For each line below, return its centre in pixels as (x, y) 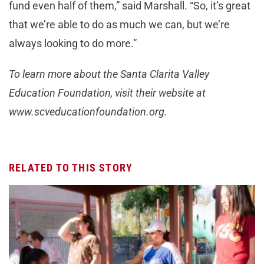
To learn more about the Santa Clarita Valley (109, 74)
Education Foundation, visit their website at (107, 93)
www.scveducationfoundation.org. (88, 111)
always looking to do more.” (73, 43)
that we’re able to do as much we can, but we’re (119, 24)
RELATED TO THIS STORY (71, 167)
